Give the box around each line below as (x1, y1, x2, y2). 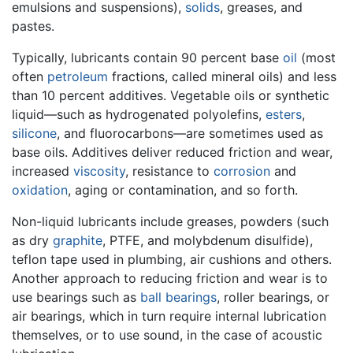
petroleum (47, 69, 108, 85)
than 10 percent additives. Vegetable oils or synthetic (12, 87, 329, 104)
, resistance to (125, 163, 214, 180)
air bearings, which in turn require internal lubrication (12, 308, 326, 325)
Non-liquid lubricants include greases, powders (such (12, 214, 329, 230)
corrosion (214, 163, 270, 180)
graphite (53, 232, 102, 249)
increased (12, 163, 73, 180)
